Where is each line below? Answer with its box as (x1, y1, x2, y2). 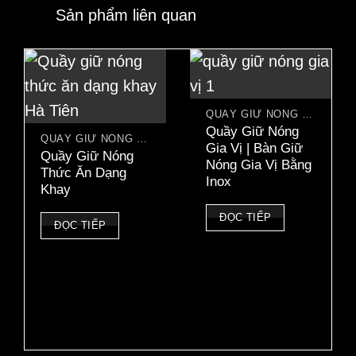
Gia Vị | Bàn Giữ (206, 141, 304, 157)
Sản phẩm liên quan (56, 6, 196, 25)
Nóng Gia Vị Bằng (206, 157, 312, 173)
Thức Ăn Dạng (41, 165, 127, 181)
